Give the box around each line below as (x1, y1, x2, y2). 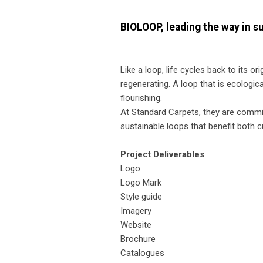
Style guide (120, 191, 162, 202)
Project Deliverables (120, 149, 204, 160)
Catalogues (120, 247, 164, 258)
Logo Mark (120, 177, 161, 188)
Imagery (120, 205, 151, 216)
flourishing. (120, 92, 162, 103)
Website (120, 219, 151, 230)
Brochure (120, 233, 156, 244)
